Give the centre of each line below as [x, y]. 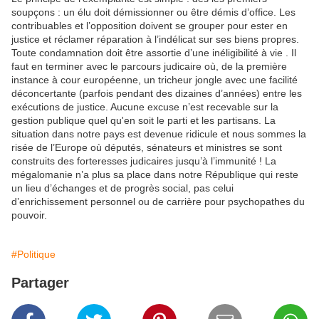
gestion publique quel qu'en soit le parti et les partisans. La [143, 120]
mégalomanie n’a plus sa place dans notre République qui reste [155, 174]
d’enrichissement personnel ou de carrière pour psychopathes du [158, 202]
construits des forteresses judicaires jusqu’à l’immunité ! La [144, 161]
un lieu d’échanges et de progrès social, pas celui [122, 188]
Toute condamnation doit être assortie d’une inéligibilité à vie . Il [154, 53]
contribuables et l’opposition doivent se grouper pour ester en [150, 26]
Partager [40, 283]
